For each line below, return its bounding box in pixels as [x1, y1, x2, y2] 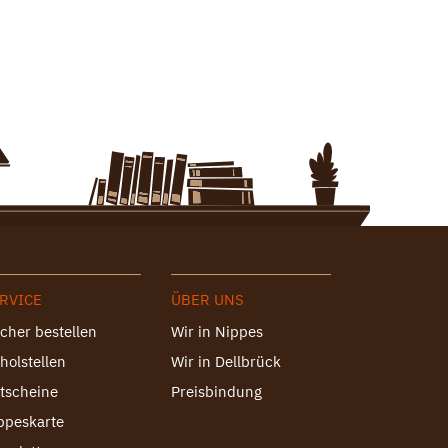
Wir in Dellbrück [170, 352, 281, 371]
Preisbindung [170, 382, 262, 401]
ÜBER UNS [170, 290, 244, 309]
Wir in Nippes [170, 322, 263, 341]
